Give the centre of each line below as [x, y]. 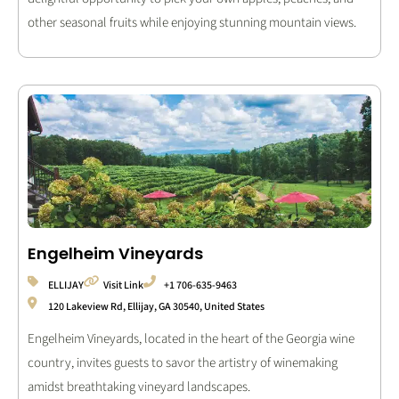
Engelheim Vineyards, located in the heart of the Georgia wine [191, 338]
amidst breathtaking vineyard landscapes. [139, 387]
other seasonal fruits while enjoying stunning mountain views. [192, 22]
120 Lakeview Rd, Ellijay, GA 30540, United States [156, 306]
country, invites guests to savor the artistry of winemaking [183, 362]
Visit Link [123, 285]
